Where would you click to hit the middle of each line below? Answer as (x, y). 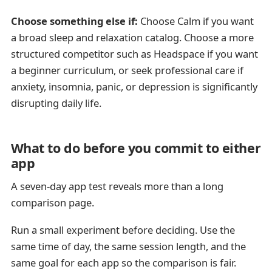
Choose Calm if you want (195, 21)
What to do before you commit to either (136, 148)
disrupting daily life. (56, 103)
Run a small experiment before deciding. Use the (123, 230)
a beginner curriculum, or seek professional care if (127, 70)
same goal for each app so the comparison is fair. (123, 263)
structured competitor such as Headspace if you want (134, 54)
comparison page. (52, 202)
